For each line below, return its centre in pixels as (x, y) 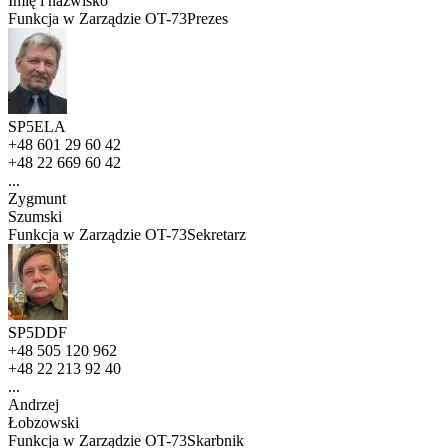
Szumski (35, 217)
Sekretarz (216, 235)
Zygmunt (37, 199)
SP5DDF (37, 333)
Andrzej (33, 405)
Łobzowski (43, 423)
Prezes (207, 19)
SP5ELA (37, 127)
